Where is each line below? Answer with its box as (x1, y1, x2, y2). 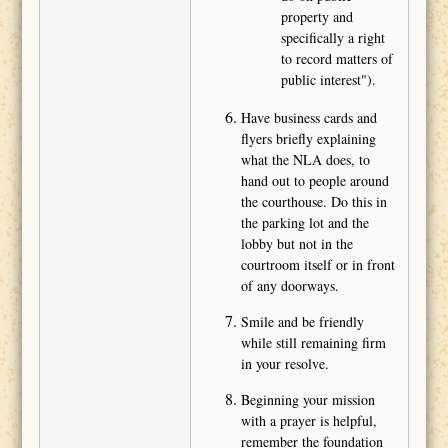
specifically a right (280, 28, 385, 48)
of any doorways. (240, 276, 339, 296)
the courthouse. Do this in (240, 192, 387, 212)
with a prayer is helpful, (240, 411, 377, 431)
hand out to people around (240, 171, 389, 191)
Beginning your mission (240, 390, 375, 410)
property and (280, 7, 353, 27)
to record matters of (280, 49, 393, 69)
